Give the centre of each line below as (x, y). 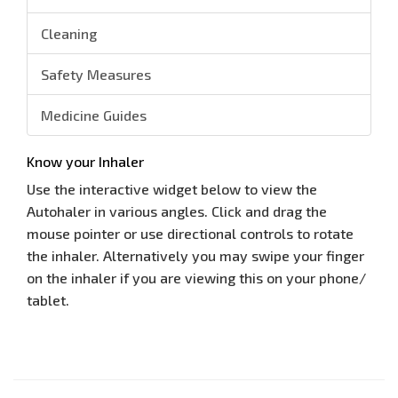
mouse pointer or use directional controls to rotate (190, 233)
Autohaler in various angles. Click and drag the (177, 211)
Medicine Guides (94, 115)
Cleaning (69, 33)
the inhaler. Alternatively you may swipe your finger (195, 255)
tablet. (48, 299)
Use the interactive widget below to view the (172, 188)
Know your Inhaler (85, 161)
